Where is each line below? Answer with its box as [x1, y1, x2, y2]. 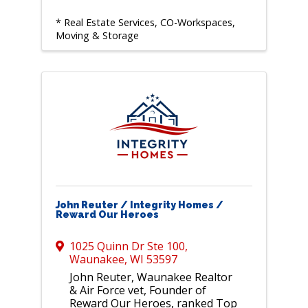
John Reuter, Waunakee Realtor [69, 269, 232, 285]
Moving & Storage [55, 29, 139, 43]
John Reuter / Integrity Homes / [55, 199, 223, 211]
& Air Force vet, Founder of [69, 283, 206, 298]
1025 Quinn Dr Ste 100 [69, 239, 185, 254]
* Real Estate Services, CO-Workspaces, [55, 16, 235, 30]
